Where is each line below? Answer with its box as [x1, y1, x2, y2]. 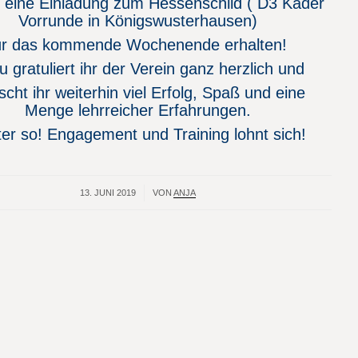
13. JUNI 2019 [79, 188, 136, 197]
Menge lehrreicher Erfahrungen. [24, 101, 251, 119]
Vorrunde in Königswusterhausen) [18, 12, 257, 30]
